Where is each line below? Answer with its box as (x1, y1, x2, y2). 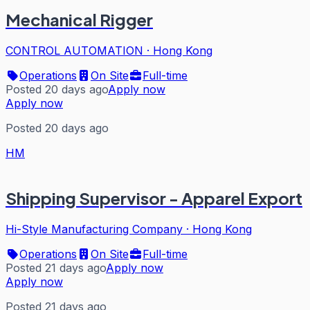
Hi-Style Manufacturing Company (6, 221, 183, 236)
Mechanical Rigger (6, 8, 153, 30)
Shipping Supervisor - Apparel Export (6, 187, 302, 208)
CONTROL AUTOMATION (6, 43, 143, 57)
